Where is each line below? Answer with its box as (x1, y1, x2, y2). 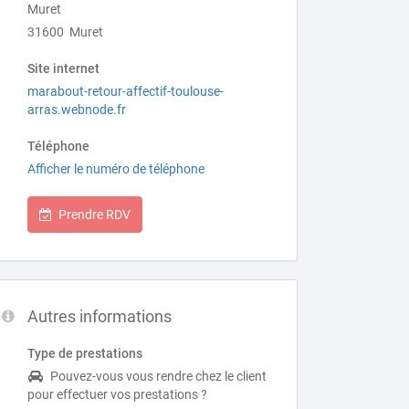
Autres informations (27, 307, 173, 326)
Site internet (27, 61, 100, 76)
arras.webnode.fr (27, 102, 127, 117)
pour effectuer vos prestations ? (27, 387, 208, 402)
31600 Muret (27, 25, 104, 39)
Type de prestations (27, 346, 143, 361)
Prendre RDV (58, 207, 131, 222)
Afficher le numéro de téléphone (27, 162, 205, 176)
